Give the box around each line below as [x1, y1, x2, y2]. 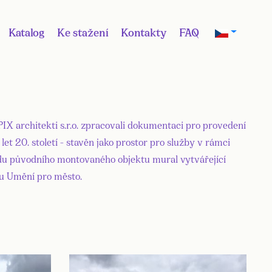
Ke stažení [56, 24, 109, 39]
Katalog [8, 24, 45, 39]
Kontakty [120, 24, 167, 39]
